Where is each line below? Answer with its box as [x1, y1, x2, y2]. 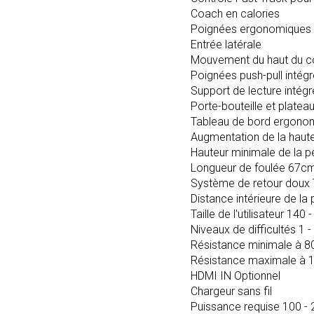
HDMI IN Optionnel [191, 269, 280, 282]
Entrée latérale [191, 38, 261, 51]
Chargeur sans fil [191, 285, 272, 298]
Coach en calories [191, 7, 280, 20]
